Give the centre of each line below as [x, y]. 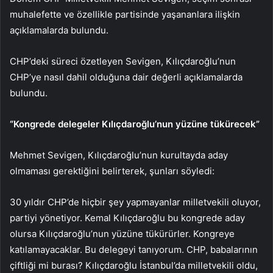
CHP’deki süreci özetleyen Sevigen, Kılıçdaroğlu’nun [123, 61]
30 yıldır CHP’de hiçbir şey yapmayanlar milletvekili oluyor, [135, 202]
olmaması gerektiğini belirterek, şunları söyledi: [112, 171]
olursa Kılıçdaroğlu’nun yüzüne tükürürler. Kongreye [122, 233]
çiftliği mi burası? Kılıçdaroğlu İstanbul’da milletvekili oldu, [134, 265]
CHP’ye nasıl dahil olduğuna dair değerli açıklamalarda [126, 77]
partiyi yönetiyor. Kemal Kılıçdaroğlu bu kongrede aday [127, 218]
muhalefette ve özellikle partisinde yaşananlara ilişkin [125, 14]
